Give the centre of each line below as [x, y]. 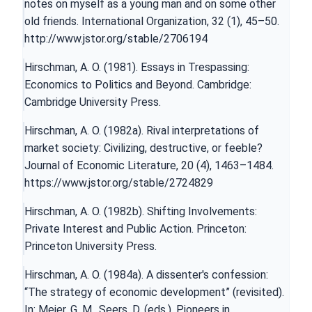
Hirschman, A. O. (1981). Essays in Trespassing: [137, 67]
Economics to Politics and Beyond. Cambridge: [138, 84]
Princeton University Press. [91, 246]
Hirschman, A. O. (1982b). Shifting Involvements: [141, 211]
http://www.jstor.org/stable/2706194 [116, 38]
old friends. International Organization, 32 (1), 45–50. [152, 21]
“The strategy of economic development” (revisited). [154, 292]
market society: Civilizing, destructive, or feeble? [143, 148]
